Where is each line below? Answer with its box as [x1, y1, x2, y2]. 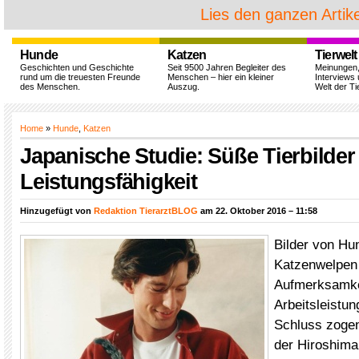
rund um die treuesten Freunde [20, 72, 140, 82]
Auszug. [167, 82, 200, 91]
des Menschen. [20, 82, 80, 91]
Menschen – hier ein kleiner [167, 72, 274, 82]
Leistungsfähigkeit [20, 169, 197, 194]
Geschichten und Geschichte [20, 63, 134, 72]
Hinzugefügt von [20, 206, 94, 216]
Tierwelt [315, 48, 357, 62]
